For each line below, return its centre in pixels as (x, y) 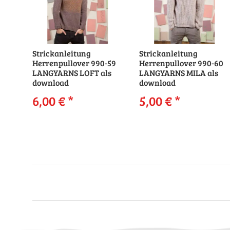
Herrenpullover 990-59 (74, 63)
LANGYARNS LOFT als (72, 72)
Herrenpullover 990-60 (181, 63)
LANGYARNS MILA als (179, 72)
